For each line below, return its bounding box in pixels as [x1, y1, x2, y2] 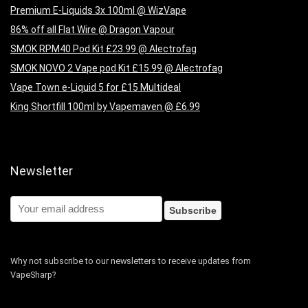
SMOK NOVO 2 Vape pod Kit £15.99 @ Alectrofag [10, 63, 223, 74]
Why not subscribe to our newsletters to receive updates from [10, 256, 251, 266]
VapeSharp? [10, 269, 56, 280]
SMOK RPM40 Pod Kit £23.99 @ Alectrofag [10, 43, 197, 54]
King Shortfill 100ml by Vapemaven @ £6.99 [10, 101, 200, 112]
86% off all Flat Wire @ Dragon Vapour [10, 24, 175, 35]
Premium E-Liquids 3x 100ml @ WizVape [10, 5, 186, 16]
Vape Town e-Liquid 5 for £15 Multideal [10, 82, 181, 93]
